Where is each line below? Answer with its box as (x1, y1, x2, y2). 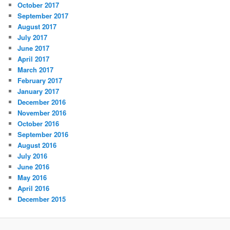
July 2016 (17, 150, 48, 161)
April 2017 (17, 53, 50, 64)
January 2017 (17, 86, 60, 96)
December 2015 (17, 194, 66, 204)
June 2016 (17, 161, 50, 171)
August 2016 (17, 140, 57, 150)
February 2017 (17, 75, 63, 85)
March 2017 (17, 64, 54, 74)
